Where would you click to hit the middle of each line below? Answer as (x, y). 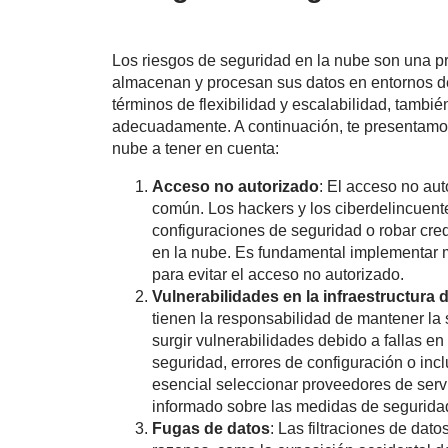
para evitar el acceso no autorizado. (278, 274)
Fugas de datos (211, 428)
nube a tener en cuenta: (195, 148)
